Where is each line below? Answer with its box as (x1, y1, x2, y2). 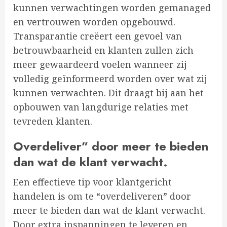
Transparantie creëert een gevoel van (13, 30, 182, 43)
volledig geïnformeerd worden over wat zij (13, 72, 207, 85)
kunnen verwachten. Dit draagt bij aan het (13, 87, 204, 99)
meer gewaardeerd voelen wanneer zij (13, 58, 187, 71)
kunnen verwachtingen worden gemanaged (13, 2, 211, 14)
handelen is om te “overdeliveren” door (13, 190, 191, 203)
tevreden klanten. (13, 115, 92, 128)
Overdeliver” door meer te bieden (13, 137, 208, 156)
